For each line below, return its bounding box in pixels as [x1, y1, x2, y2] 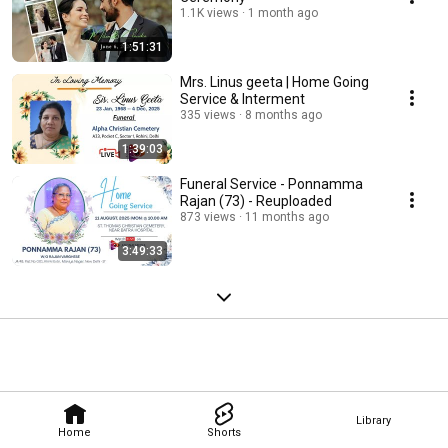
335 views [180, 108, 236, 123]
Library [355, 413, 391, 427]
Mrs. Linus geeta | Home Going [180, 74, 369, 91]
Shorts [206, 425, 241, 439]
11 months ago [245, 210, 329, 225]
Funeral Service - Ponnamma [180, 176, 363, 193]
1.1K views [180, 6, 239, 21]
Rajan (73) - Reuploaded [180, 193, 332, 210]
